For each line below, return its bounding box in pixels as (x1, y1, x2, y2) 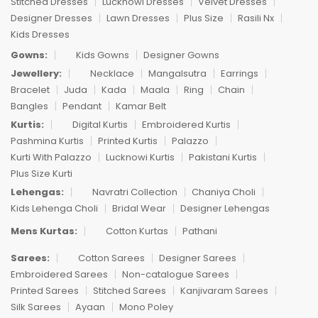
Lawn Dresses (106, 11, 170, 25)
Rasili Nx (238, 11, 274, 25)
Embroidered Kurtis (142, 117, 231, 131)
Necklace (90, 66, 134, 80)
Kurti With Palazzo (11, 150, 92, 164)
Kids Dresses (11, 27, 70, 41)
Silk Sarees (11, 300, 61, 314)
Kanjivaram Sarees (180, 283, 268, 297)
